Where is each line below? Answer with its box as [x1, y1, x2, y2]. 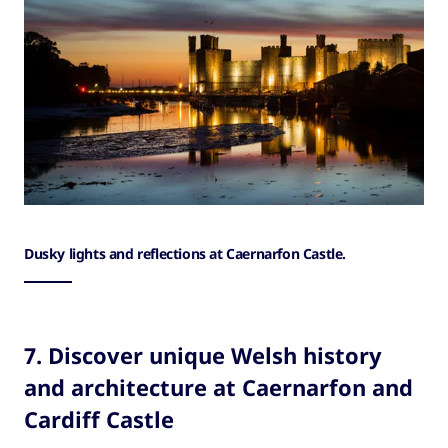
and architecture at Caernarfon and [24, 372, 413, 403]
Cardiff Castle [24, 404, 174, 435]
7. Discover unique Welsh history [24, 340, 382, 371]
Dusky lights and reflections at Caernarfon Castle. [24, 244, 346, 264]
